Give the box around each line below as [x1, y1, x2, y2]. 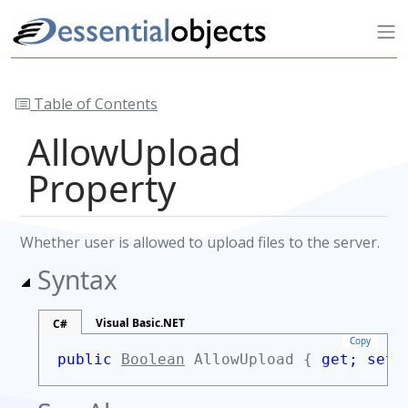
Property [27, 163, 176, 213]
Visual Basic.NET [96, 315, 185, 331]
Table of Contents [30, 94, 158, 114]
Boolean [121, 351, 185, 368]
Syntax [37, 262, 117, 297]
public [57, 351, 121, 368]
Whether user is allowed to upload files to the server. [20, 232, 380, 252]
